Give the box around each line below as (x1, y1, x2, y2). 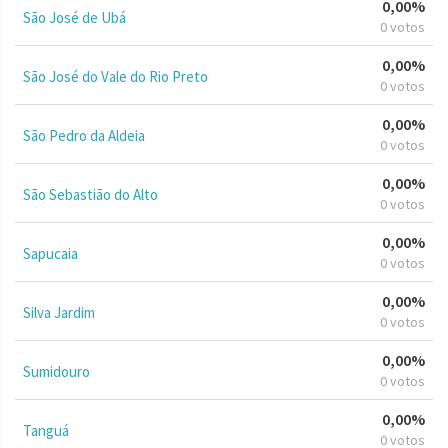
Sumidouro (23, 361, 90, 381)
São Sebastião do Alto (23, 184, 158, 204)
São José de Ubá (23, 7, 126, 27)
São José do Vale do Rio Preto (23, 66, 208, 86)
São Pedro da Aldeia (23, 125, 145, 145)
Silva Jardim (23, 302, 95, 322)
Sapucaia (23, 243, 78, 263)
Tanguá (23, 420, 69, 440)
